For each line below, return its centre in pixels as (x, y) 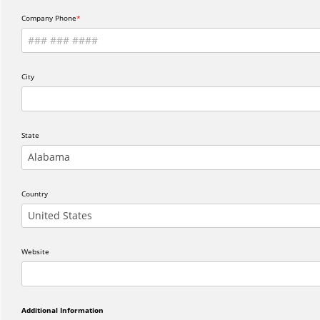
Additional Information (62, 310)
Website (35, 252)
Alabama (49, 156)
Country (35, 193)
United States (60, 215)
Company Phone (49, 18)
